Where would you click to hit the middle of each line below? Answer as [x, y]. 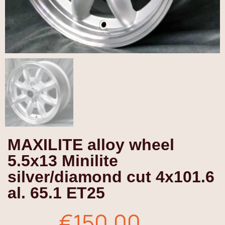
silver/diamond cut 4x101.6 [111, 177]
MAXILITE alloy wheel [91, 144]
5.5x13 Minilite [63, 160]
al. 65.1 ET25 [56, 193]
